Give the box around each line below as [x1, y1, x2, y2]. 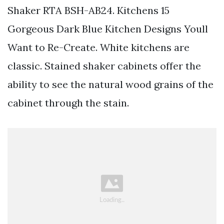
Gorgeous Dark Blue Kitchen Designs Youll [7, 22, 208, 35]
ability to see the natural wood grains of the [7, 78, 213, 91]
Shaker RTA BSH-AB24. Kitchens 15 [7, 4, 169, 17]
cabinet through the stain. [7, 96, 129, 109]
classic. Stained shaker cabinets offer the [7, 59, 201, 72]
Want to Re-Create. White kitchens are [7, 41, 189, 54]
